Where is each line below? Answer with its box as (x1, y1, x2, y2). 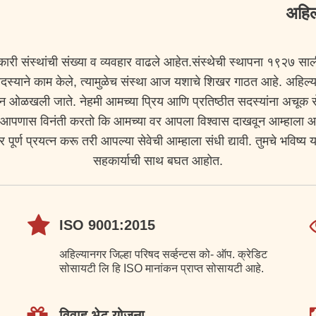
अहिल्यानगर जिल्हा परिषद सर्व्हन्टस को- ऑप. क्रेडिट (59, 248, 267, 260)
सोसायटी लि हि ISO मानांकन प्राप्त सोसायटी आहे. (59, 262, 264, 274)
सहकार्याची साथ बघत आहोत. (93, 154, 223, 168)
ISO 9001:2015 (59, 217, 155, 233)
